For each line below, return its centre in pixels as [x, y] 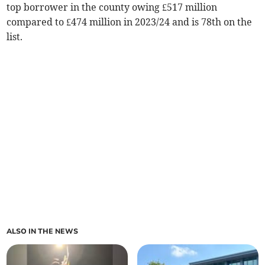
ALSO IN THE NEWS [43, 232]
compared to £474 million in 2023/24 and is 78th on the [130, 22]
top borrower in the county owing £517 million [112, 7]
